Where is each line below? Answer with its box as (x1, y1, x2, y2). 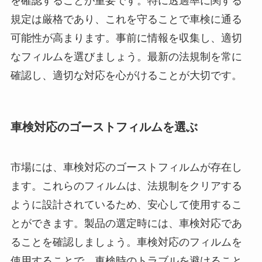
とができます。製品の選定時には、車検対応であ (10, 218, 242, 230)
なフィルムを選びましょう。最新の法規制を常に (10, 50, 242, 63)
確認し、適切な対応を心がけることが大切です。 (10, 69, 242, 81)
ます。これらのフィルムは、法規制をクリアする (10, 180, 242, 192)
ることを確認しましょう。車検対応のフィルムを (10, 236, 242, 249)
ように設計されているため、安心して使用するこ (10, 199, 242, 211)
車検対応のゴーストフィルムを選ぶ (10, 120, 198, 133)
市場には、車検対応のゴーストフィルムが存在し (10, 161, 242, 174)
